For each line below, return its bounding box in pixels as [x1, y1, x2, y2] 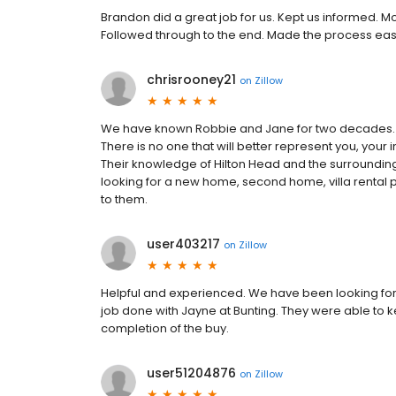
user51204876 [147, 364, 236, 382]
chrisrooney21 [147, 71, 236, 88]
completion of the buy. [101, 320, 229, 337]
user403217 [147, 235, 220, 253]
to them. [101, 191, 148, 208]
